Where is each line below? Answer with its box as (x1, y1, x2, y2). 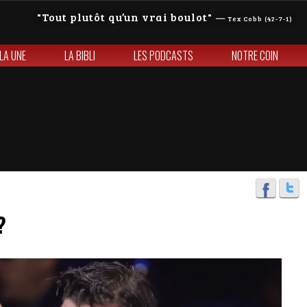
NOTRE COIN (232, 47, 278, 64)
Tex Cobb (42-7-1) (228, 14, 293, 23)
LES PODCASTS (134, 47, 193, 64)
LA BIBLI (64, 47, 95, 64)
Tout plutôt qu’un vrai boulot (42, 10, 208, 24)
